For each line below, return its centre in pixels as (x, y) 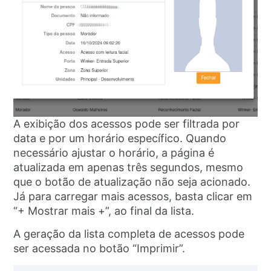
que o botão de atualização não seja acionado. (132, 181)
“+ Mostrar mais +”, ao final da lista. (104, 211)
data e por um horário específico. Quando (120, 138)
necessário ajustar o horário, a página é (114, 152)
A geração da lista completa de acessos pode (129, 234)
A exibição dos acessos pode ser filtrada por (127, 123)
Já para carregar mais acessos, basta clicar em (133, 196)
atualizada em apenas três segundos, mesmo (129, 167)
